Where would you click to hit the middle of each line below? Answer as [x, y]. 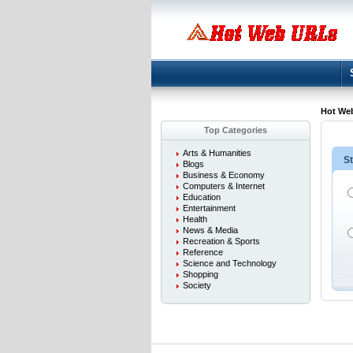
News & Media [210, 230]
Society [197, 285]
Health [195, 219]
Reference [203, 252]
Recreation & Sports [221, 241]
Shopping [201, 274]
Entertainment [209, 208]
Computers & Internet [224, 186]
